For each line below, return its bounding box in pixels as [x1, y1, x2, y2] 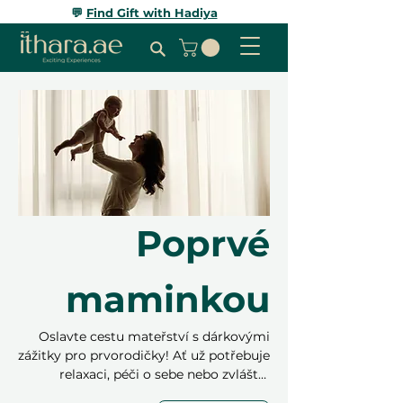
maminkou [66, 277, 270, 322]
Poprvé [136, 221, 270, 266]
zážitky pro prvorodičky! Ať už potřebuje [18, 347, 270, 364]
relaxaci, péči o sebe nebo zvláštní [59, 366, 270, 383]
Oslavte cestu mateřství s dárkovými [39, 328, 270, 345]
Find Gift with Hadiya [85, 5, 218, 20]
